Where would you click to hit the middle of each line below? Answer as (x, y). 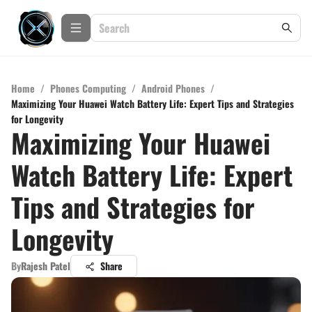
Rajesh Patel (46, 266)
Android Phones (173, 88)
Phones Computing (88, 88)
